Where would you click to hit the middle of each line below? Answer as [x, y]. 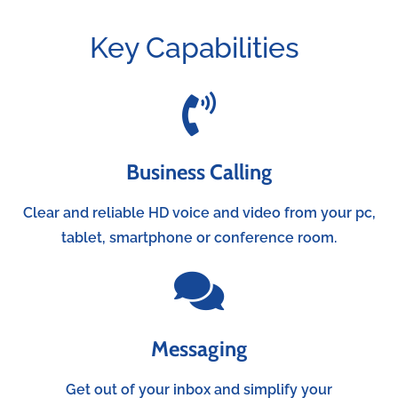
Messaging [199, 348]
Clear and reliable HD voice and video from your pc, [199, 212]
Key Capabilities [195, 47]
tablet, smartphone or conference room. [199, 237]
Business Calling [199, 171]
